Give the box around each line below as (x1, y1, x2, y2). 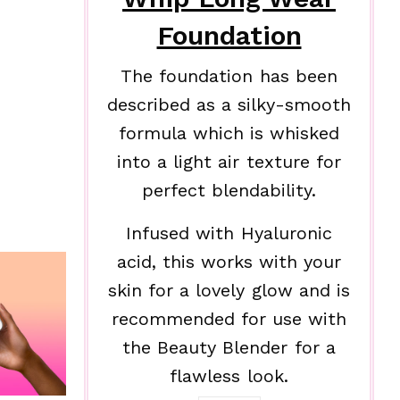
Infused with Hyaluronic (126, 221, 332, 244)
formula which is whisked (118, 121, 340, 144)
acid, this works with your (116, 250, 342, 272)
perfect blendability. (141, 179, 317, 201)
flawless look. (170, 364, 288, 387)
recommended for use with (111, 307, 347, 329)
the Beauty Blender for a (122, 336, 336, 358)
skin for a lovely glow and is (108, 279, 350, 301)
